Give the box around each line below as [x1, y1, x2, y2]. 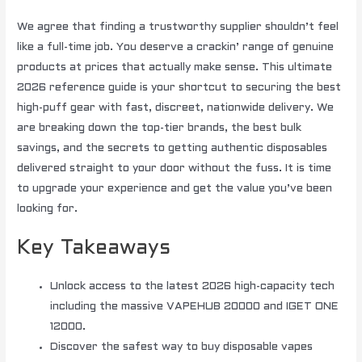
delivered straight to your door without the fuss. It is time [17, 162, 332, 174]
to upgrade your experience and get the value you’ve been [17, 183, 333, 194]
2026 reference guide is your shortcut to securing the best [17, 82, 342, 93]
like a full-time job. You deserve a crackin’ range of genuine [17, 41, 335, 53]
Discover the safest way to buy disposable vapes [50, 341, 314, 352]
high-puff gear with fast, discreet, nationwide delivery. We [17, 102, 335, 113]
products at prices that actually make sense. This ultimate [17, 61, 333, 73]
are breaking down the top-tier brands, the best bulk [17, 122, 302, 133]
